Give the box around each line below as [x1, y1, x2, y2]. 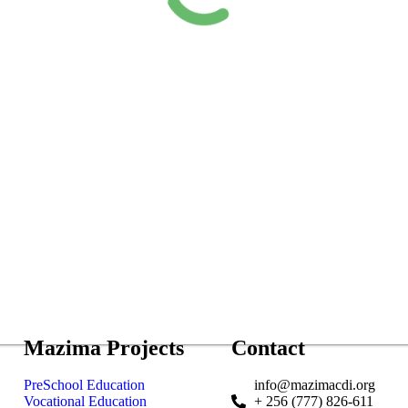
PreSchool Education [24, 376, 145, 393]
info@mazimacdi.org [254, 376, 375, 393]
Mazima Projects [24, 335, 184, 360]
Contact [231, 335, 305, 360]
